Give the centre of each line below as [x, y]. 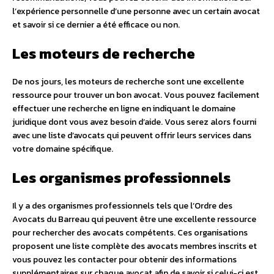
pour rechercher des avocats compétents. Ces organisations [130, 233]
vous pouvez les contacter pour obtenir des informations [124, 260]
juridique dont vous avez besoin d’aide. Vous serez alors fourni [134, 122]
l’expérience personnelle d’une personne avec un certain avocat [136, 12]
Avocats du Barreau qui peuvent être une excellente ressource [134, 220]
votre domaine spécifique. [63, 149]
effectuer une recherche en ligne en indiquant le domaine [124, 109]
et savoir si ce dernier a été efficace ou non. [96, 25]
